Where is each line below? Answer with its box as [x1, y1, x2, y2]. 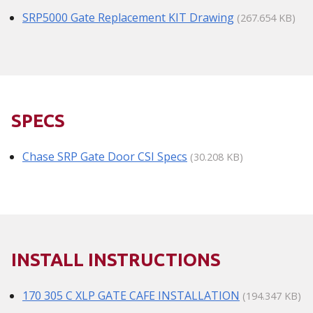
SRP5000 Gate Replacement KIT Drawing [22, 9, 234, 25]
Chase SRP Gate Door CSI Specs [22, 148, 187, 164]
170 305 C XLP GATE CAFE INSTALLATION [22, 287, 240, 303]
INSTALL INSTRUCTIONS [11, 249, 221, 270]
